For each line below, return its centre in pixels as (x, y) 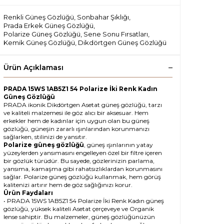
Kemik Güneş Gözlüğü (39, 42)
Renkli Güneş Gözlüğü (39, 17)
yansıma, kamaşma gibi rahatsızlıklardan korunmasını (83, 168)
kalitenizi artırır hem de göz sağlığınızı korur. (68, 184)
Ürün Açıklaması (33, 67)
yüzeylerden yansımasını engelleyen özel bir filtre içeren (83, 152)
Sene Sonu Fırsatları (116, 34)
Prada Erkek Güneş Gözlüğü (48, 25)
